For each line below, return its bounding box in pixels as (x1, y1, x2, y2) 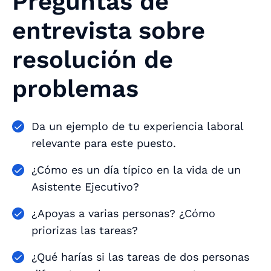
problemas (12, 74, 139, 103)
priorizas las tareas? (31, 223, 138, 237)
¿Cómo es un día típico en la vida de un (31, 163, 241, 176)
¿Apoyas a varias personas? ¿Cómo (31, 206, 215, 220)
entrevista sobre (12, 16, 205, 45)
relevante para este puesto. (31, 136, 176, 149)
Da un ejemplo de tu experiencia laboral (31, 119, 244, 132)
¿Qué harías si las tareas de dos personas (31, 250, 249, 263)
